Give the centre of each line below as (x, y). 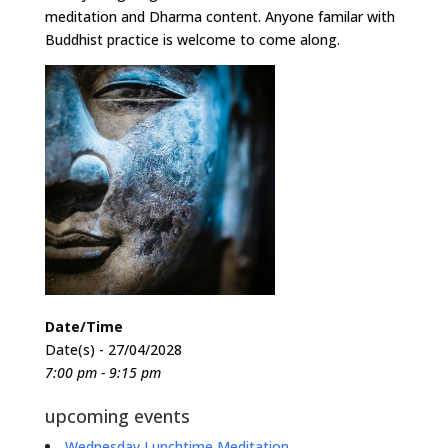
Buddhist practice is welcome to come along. (192, 40)
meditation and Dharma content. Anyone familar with (219, 17)
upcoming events (117, 416)
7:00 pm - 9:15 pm (102, 373)
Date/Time (83, 327)
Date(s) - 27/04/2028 (113, 350)
